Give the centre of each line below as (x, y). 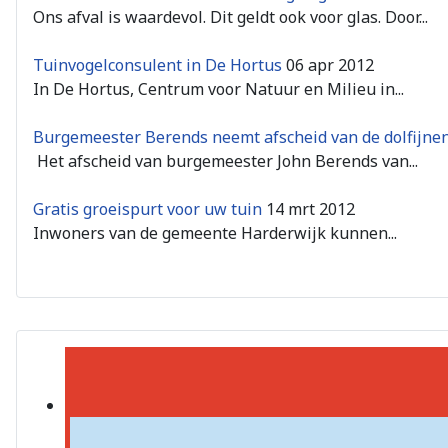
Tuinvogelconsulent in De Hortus (157, 64)
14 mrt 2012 (310, 208)
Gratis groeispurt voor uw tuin (147, 208)
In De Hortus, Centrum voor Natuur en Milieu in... (218, 88)
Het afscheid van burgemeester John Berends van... (225, 160)
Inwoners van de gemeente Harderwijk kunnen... (215, 232)
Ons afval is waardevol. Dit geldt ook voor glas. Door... (230, 16)
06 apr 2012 (330, 64)
